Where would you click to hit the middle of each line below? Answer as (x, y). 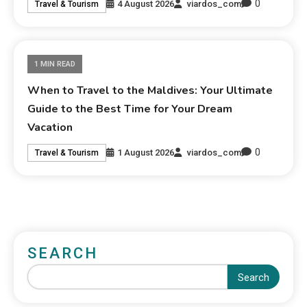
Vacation (50, 128)
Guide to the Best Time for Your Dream (130, 109)
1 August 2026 (146, 152)
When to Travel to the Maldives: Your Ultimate (150, 91)
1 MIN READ (55, 64)
